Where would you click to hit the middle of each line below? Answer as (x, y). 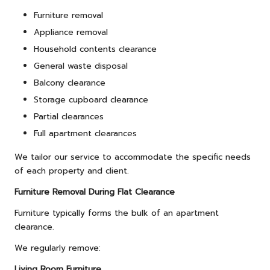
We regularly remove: (58, 248)
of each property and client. (72, 171)
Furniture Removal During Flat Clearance (95, 192)
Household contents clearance (95, 49)
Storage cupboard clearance (91, 100)
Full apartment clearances (85, 134)
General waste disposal (81, 66)
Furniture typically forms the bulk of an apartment (117, 213)
